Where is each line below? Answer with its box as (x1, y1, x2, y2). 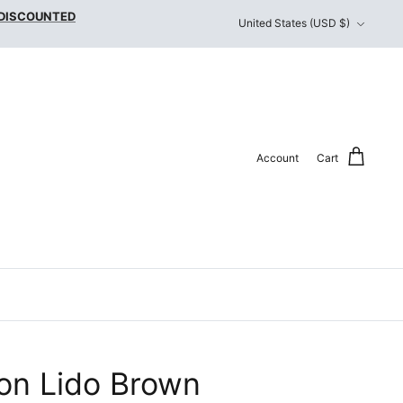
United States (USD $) (238, 16, 350, 31)
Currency (237, 8, 284, 22)
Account (256, 150, 299, 165)
